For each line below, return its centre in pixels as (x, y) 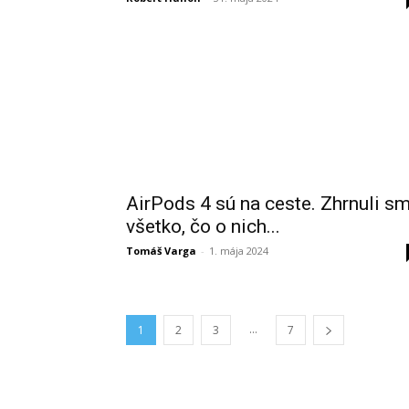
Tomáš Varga (161, 251)
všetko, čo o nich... (203, 226)
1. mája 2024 (239, 251)
